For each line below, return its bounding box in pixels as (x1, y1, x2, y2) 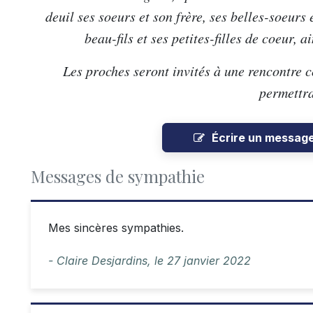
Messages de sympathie (31, 165, 205, 187)
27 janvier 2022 (167, 254, 251, 268)
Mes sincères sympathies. (48, 221, 184, 235)
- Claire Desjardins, (48, 254, 154, 268)
